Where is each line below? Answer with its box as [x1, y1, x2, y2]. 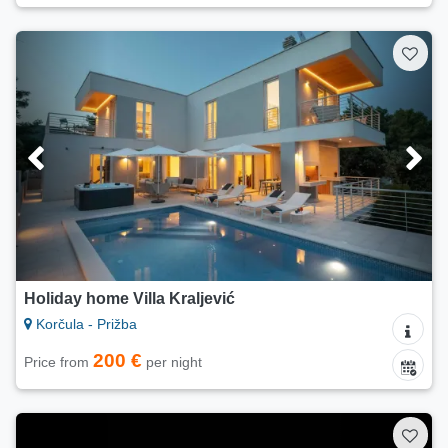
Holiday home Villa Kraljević [24, 290, 235, 308]
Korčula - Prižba [32, 316, 137, 333]
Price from [24, 354, 93, 371]
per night [142, 354, 202, 371]
